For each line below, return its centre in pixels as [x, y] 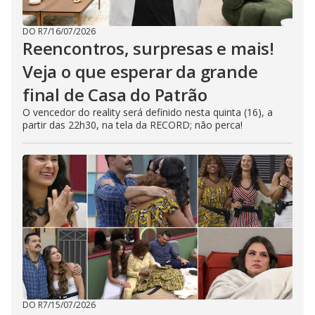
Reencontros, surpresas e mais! [148, 48]
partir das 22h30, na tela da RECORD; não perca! [133, 125]
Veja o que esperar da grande [140, 71]
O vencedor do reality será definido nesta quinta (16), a [148, 112]
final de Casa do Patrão [115, 95]
